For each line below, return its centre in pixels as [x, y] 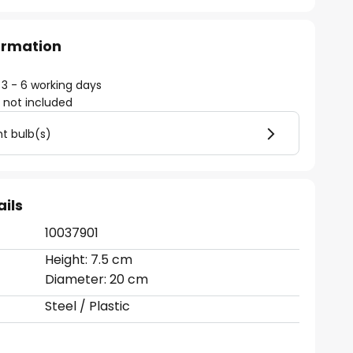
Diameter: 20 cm [97, 279]
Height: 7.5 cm [89, 260]
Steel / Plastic [88, 306]
